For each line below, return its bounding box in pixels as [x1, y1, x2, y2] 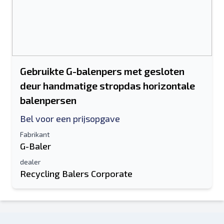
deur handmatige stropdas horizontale [20, 79, 195, 91]
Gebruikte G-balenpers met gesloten [20, 65, 184, 77]
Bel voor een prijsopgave [20, 113, 120, 124]
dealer [20, 157, 40, 166]
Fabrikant [20, 130, 50, 138]
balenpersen [20, 94, 76, 106]
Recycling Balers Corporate [20, 168, 132, 179]
